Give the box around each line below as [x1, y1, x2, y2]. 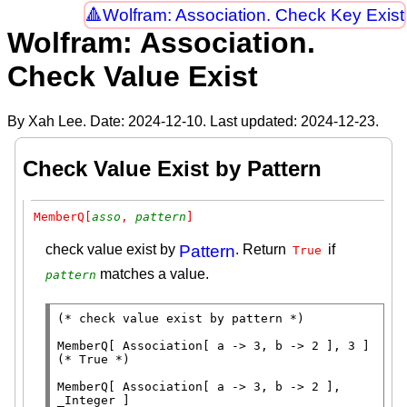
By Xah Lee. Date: [7, 113, 128, 129]
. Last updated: [203, 113, 301, 129]
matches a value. [96, 265, 209, 282]
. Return [235, 241, 290, 257]
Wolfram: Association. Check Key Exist [102, 5, 404, 25]
